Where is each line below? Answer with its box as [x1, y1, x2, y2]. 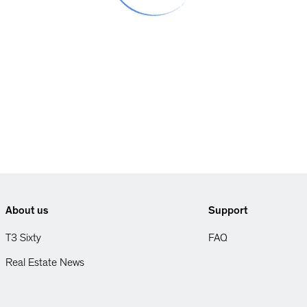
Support [208, 206, 247, 217]
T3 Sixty [5, 234, 41, 245]
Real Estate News [5, 258, 84, 269]
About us [5, 206, 49, 217]
